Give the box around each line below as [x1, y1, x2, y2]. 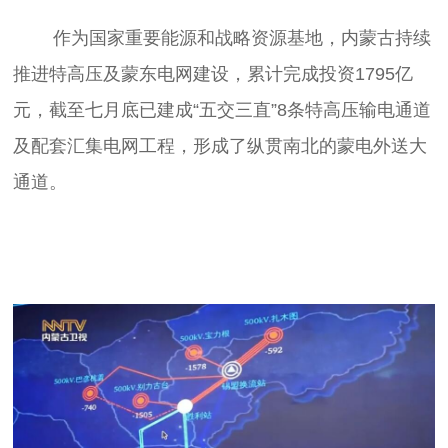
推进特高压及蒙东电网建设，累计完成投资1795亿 [13, 63, 414, 84]
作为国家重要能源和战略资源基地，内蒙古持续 [13, 27, 54, 48]
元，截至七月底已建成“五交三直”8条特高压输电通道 [13, 99, 432, 120]
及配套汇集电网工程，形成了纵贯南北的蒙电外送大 [13, 135, 428, 156]
